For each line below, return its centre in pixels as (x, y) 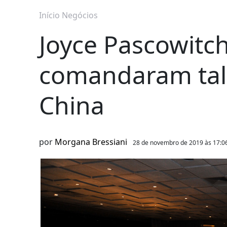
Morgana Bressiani (91, 142)
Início (49, 15)
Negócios (80, 15)
